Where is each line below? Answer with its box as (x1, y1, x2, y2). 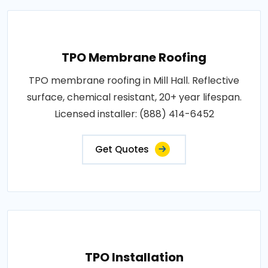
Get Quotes (95, 142, 149, 156)
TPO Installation (84, 248, 184, 266)
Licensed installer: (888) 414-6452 (54, 106, 214, 121)
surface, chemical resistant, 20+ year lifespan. (26, 90, 242, 104)
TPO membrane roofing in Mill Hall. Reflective (29, 73, 239, 87)
